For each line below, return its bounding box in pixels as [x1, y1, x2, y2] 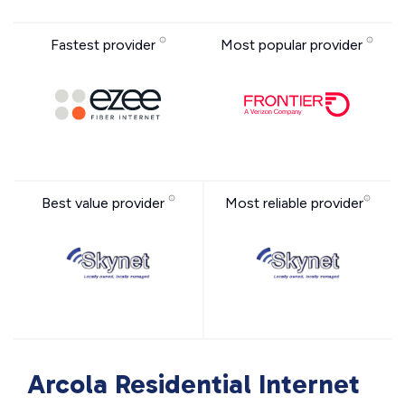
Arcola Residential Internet [27, 368, 360, 401]
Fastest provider [50, 36, 159, 54]
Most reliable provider [225, 194, 363, 212]
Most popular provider [221, 36, 366, 54]
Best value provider [41, 194, 168, 212]
